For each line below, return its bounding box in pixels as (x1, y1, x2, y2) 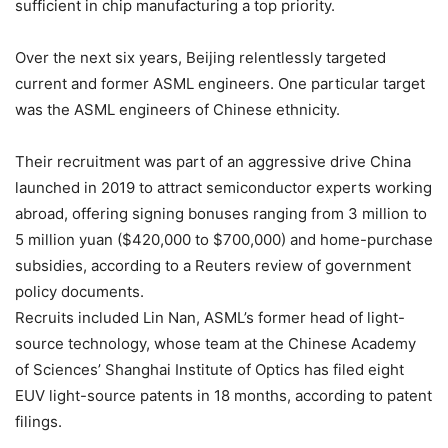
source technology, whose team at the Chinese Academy (15, 334, 416, 354)
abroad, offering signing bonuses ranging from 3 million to (15, 204, 427, 224)
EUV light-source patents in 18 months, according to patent (15, 386, 432, 406)
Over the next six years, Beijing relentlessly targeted (15, 48, 386, 68)
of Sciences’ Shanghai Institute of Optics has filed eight (15, 360, 404, 380)
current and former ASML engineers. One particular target (15, 74, 425, 94)
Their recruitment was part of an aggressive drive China (15, 152, 411, 172)
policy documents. (15, 282, 144, 302)
